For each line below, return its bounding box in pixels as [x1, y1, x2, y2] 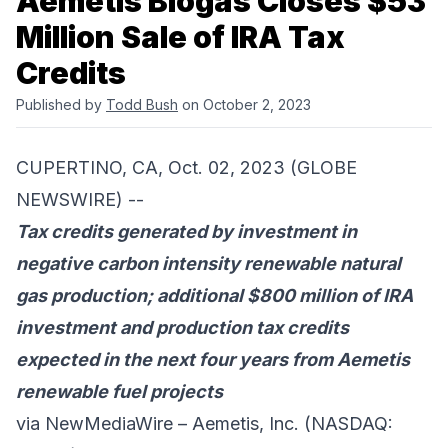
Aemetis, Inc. [192, 413, 299, 435]
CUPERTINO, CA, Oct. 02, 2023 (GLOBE [16, 157, 357, 179]
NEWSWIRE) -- [16, 189, 144, 211]
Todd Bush [106, 96, 178, 114]
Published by [16, 96, 106, 114]
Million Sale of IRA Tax [16, 19, 345, 56]
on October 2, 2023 [178, 96, 311, 114]
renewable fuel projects [16, 381, 223, 403]
